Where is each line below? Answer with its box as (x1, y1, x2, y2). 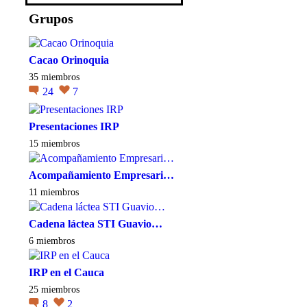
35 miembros (29, 71, 79, 82)
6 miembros (29, 235, 75, 246)
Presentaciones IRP (29, 121, 119, 132)
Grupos (29, 11, 73, 26)
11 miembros (29, 186, 79, 197)
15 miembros (29, 138, 79, 149)
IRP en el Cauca (29, 267, 104, 278)
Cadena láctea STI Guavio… (29, 218, 162, 230)
